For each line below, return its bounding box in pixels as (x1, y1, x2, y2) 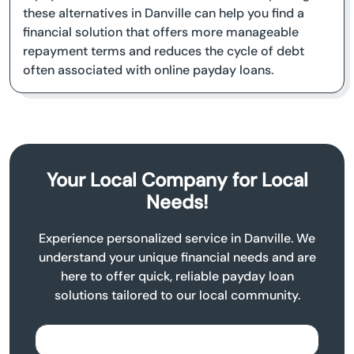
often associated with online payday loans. (23, 62, 273, 79)
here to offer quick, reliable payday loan (60, 268, 294, 285)
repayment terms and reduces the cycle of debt (23, 43, 304, 60)
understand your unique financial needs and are (38, 249, 316, 266)
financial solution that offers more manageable (23, 24, 299, 41)
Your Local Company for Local (46, 168, 308, 193)
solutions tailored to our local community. (54, 287, 300, 304)
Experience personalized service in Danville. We (39, 230, 315, 247)
